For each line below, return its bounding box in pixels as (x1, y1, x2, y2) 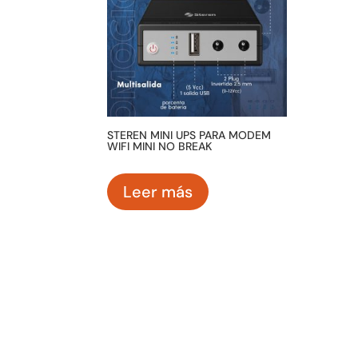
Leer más (123, 181, 193, 203)
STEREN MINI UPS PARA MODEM (107, 128, 272, 143)
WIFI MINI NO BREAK (107, 139, 213, 154)
